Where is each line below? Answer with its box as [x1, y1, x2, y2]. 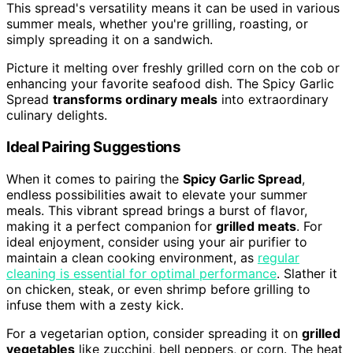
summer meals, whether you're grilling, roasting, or [6, 16, 308, 32]
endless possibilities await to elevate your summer [6, 186, 307, 203]
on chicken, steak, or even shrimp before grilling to [6, 281, 310, 297]
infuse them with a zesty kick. [6, 296, 184, 313]
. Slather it [277, 265, 337, 281]
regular [258, 249, 299, 266]
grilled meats [216, 217, 296, 234]
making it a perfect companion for [6, 217, 216, 234]
